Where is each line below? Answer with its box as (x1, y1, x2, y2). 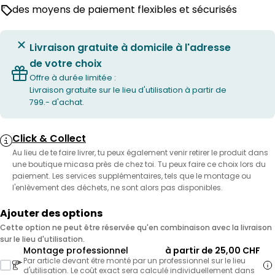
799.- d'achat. (29, 97, 84, 107)
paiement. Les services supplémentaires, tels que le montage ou (12, 171, 251, 181)
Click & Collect (12, 131, 86, 145)
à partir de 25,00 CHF (165, 244, 260, 257)
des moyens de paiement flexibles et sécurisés (12, 2, 237, 17)
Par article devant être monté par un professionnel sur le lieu (23, 255, 246, 266)
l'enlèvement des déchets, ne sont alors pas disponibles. (12, 182, 223, 193)
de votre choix (29, 56, 102, 71)
